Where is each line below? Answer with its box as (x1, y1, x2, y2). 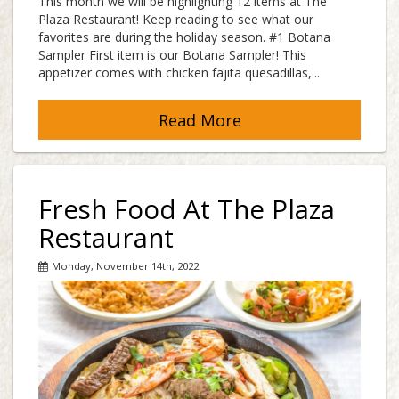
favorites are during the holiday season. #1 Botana (38, 28, 330, 46)
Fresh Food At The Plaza (38, 191, 335, 227)
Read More (158, 109, 241, 131)
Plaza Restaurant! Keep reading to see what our (38, 11, 313, 28)
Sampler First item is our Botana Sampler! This (38, 46, 306, 64)
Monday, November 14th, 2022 (52, 258, 199, 273)
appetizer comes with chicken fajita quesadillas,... (38, 64, 320, 82)
